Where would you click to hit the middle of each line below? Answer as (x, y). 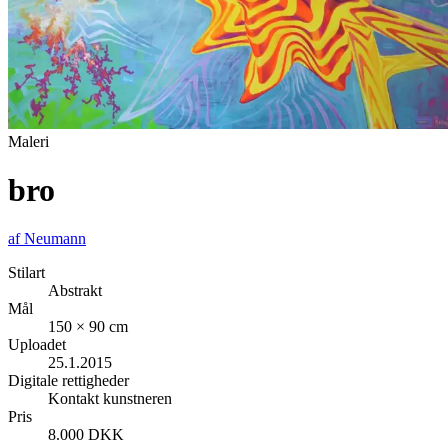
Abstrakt (75, 291)
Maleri (28, 141)
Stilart (26, 273)
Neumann (55, 239)
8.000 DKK (86, 435)
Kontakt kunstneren (110, 399)
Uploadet (37, 345)
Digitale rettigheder (68, 381)
